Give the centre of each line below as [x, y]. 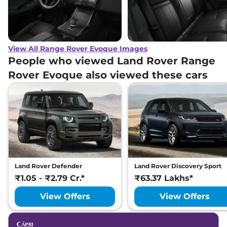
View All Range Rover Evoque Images [78, 48]
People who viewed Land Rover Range [112, 61]
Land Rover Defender [48, 166]
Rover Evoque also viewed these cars [108, 75]
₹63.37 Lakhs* [164, 178]
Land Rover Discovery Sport [178, 166]
